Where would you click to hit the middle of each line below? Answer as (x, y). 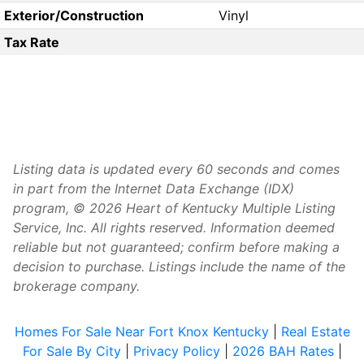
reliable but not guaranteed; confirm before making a (176, 247)
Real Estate (315, 332)
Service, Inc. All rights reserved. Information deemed (174, 228)
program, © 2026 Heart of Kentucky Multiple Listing (174, 208)
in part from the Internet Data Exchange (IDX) (154, 189)
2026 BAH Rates (283, 351)
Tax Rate (31, 43)
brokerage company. (76, 286)
